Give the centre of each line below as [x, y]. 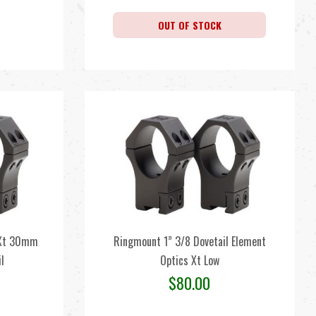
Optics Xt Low [189, 260]
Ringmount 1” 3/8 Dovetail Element [189, 241]
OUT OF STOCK [189, 25]
